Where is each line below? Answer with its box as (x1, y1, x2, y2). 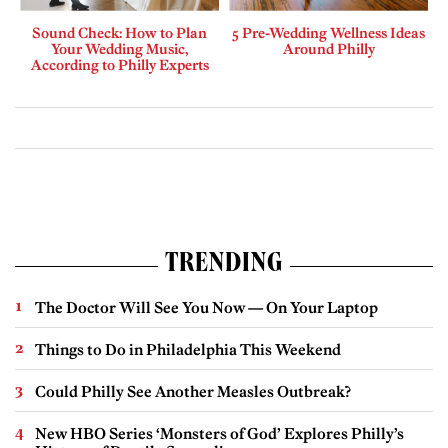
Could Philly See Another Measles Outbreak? (35, 381, 351, 401)
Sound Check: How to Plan (32, 23, 207, 42)
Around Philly (282, 39, 375, 58)
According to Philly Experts (30, 55, 209, 74)
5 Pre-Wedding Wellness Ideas (232, 23, 425, 42)
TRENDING (164, 251, 284, 280)
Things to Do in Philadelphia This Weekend (35, 339, 341, 359)
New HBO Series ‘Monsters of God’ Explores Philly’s (35, 423, 404, 443)
